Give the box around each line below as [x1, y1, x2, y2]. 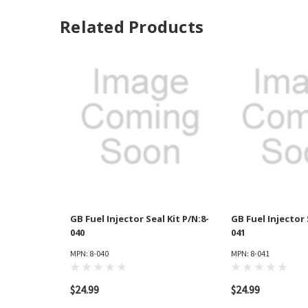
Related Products [60, 15, 203, 38]
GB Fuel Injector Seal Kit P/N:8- [70, 212, 209, 225]
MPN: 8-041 [231, 248, 269, 259]
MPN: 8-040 [70, 248, 109, 259]
